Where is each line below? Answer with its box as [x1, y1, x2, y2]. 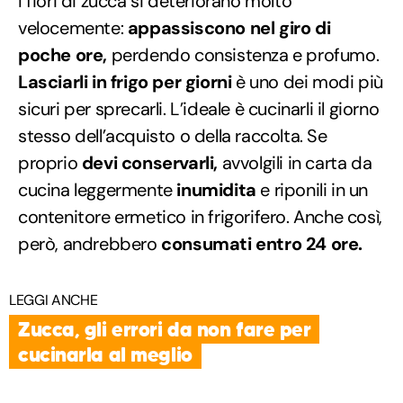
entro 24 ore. [255, 231, 363, 255]
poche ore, [18, 42, 107, 67]
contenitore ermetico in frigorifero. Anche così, [18, 204, 382, 228]
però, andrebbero [18, 231, 162, 255]
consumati [161, 231, 252, 255]
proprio [18, 150, 78, 175]
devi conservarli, [77, 150, 219, 175]
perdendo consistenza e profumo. [107, 42, 380, 67]
